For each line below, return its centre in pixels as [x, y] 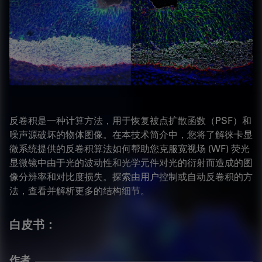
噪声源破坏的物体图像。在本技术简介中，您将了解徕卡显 [131, 135]
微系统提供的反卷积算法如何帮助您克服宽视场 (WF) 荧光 [130, 149]
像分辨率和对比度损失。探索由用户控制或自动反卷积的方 [131, 177]
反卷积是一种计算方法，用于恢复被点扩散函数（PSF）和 [130, 120]
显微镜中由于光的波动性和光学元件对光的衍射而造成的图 [131, 163]
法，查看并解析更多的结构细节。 [80, 191]
